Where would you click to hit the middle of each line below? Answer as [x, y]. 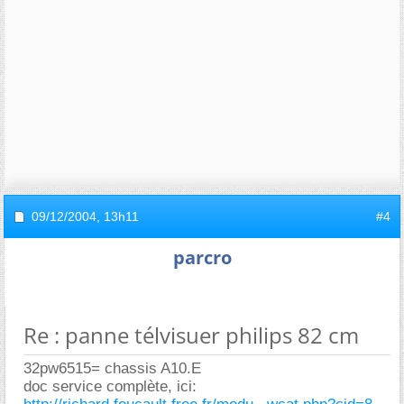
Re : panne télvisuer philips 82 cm [191, 335]
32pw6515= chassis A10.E [112, 368]
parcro [202, 257]
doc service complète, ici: [110, 386]
